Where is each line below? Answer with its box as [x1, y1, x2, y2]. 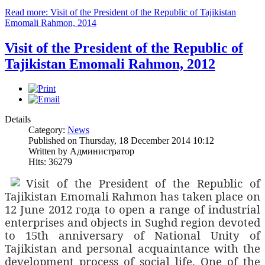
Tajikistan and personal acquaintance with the [5, 241, 260, 256]
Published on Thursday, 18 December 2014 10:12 [28, 135, 214, 146]
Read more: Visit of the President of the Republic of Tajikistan [5, 7, 236, 17]
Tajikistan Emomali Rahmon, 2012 [5, 56, 215, 72]
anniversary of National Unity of [59, 228, 260, 243]
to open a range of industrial [104, 202, 261, 217]
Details [5, 114, 31, 125]
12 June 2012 [5, 202, 72, 217]
